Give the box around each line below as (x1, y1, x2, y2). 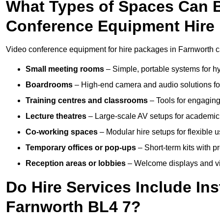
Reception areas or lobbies (26, 159, 126, 168)
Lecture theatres (26, 112, 86, 121)
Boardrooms (26, 81, 73, 89)
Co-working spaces (26, 128, 98, 137)
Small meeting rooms (26, 65, 104, 74)
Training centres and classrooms (26, 96, 148, 105)
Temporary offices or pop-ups (26, 143, 136, 152)
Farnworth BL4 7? (6, 198, 141, 216)
